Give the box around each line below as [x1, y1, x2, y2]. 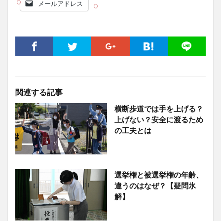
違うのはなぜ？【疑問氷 [114, 181, 196, 190]
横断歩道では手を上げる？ [114, 104, 203, 113]
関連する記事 [15, 87, 63, 97]
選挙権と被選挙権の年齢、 [114, 170, 203, 179]
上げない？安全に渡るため [114, 114, 203, 124]
